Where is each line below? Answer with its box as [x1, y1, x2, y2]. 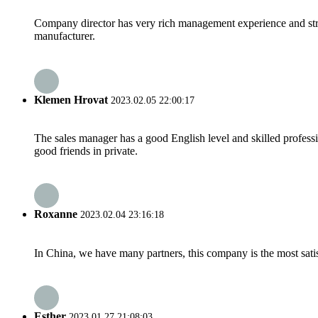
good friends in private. [34, 144, 138, 157]
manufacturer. [34, 30, 95, 43]
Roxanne [34, 208, 80, 221]
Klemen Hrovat [34, 93, 111, 106]
